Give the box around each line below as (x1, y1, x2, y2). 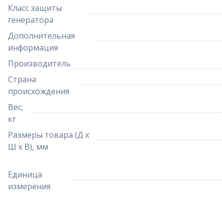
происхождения (8, 86, 69, 97)
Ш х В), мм (8, 141, 48, 152)
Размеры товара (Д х (8, 129, 89, 140)
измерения (8, 181, 51, 192)
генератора (8, 14, 54, 25)
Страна (8, 74, 36, 85)
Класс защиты (8, 2, 62, 13)
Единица (8, 169, 42, 180)
